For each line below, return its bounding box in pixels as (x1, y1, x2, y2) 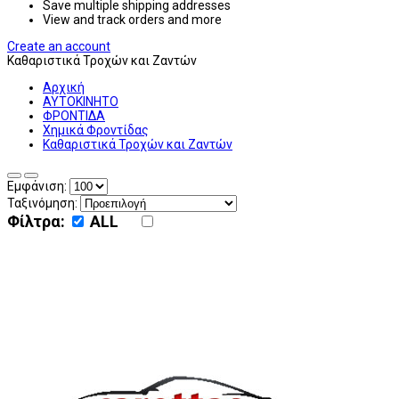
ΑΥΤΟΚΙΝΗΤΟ (43, 94, 118, 110)
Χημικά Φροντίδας (43, 123, 149, 138)
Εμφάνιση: (7, 179, 67, 194)
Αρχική (43, 80, 85, 95)
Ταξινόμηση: (7, 196, 77, 211)
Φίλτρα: (7, 212, 65, 232)
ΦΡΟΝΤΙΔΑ (43, 109, 105, 124)
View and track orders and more (43, 12, 222, 28)
